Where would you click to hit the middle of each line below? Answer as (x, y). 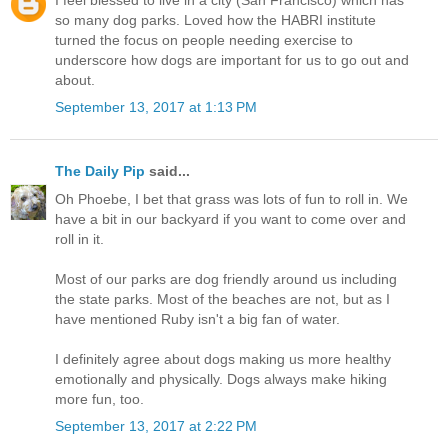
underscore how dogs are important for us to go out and (232, 60)
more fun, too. (99, 398)
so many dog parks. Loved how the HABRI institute (215, 20)
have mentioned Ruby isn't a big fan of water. (197, 318)
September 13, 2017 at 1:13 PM (156, 107)
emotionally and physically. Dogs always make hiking (221, 378)
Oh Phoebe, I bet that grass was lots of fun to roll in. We (231, 198)
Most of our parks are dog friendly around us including (226, 278)
